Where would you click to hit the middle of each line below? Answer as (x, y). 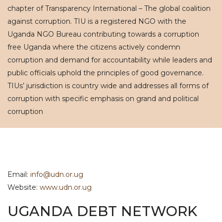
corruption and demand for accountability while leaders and (110, 60)
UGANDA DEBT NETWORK (102, 211)
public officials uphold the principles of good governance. (106, 73)
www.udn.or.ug (66, 187)
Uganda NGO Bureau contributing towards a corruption (103, 34)
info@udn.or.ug (57, 174)
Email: (19, 174)
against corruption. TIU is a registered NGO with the (97, 21)
